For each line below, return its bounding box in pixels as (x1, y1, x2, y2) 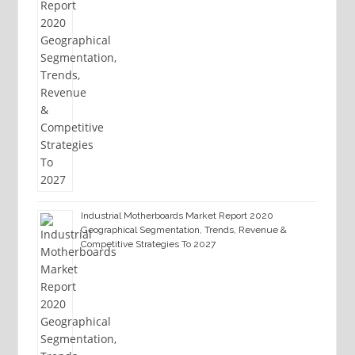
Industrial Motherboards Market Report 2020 (80, 210, 273, 222)
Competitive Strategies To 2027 (80, 239, 216, 250)
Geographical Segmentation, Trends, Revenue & (80, 224, 287, 236)
